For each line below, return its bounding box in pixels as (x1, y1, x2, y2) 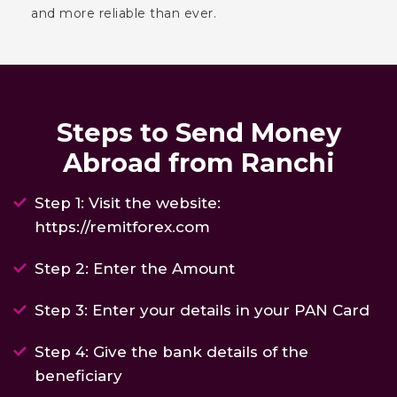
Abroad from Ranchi (62, 146, 335, 178)
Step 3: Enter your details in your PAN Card (35, 300, 370, 319)
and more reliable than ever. (31, 4, 216, 21)
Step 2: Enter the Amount (35, 259, 235, 277)
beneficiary (35, 366, 122, 385)
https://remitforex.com (35, 217, 210, 236)
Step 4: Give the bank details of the (35, 342, 308, 361)
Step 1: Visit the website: (35, 193, 221, 212)
